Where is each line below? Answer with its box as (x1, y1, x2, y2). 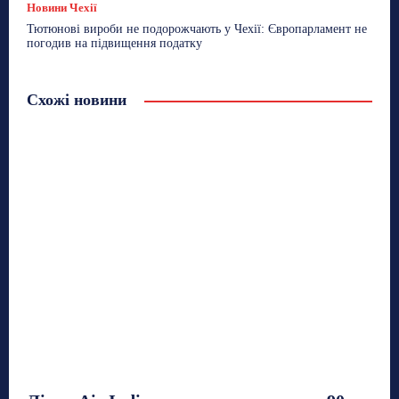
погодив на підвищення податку (27, 36, 202, 50)
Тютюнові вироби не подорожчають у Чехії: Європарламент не (27, 21, 367, 36)
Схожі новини (27, 90, 126, 109)
